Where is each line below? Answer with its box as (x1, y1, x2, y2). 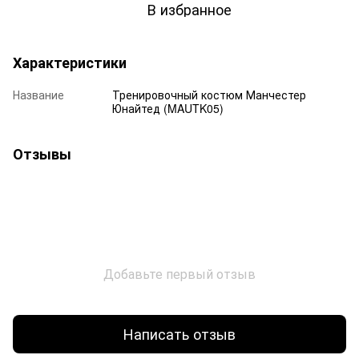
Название (13, 86, 64, 103)
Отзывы (13, 143, 71, 164)
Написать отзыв (123, 323, 236, 345)
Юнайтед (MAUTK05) (112, 99, 224, 116)
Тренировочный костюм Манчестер (112, 86, 306, 103)
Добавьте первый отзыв (103, 264, 256, 283)
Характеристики (13, 51, 127, 73)
